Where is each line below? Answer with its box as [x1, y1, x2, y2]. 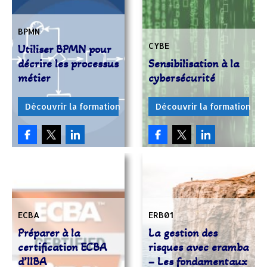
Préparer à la [18, 226, 80, 240]
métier [18, 71, 51, 85]
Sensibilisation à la [148, 57, 239, 71]
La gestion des [148, 226, 218, 240]
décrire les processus [18, 57, 119, 71]
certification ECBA [18, 240, 107, 254]
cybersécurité [148, 71, 215, 85]
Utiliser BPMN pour [18, 42, 111, 57]
